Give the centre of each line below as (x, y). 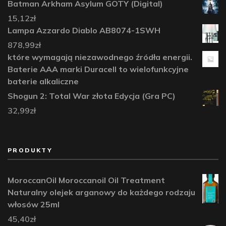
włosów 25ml (34, 204)
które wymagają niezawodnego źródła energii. (100, 57)
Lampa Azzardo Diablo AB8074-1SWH (84, 30)
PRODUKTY (30, 150)
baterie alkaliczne (43, 81)
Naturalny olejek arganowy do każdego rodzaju (101, 192)
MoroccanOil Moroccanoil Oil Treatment (86, 180)
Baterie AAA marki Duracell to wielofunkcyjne (98, 69)
